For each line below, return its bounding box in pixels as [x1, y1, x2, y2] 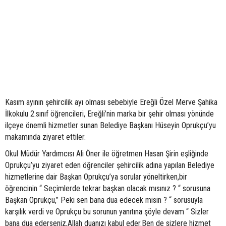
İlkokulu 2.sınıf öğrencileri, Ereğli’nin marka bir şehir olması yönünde [5, 109, 214, 119]
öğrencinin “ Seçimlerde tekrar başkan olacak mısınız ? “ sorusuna [5, 184, 210, 194]
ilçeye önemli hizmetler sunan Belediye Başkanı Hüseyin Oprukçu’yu [5, 121, 216, 131]
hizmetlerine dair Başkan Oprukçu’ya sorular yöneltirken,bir [5, 172, 187, 182]
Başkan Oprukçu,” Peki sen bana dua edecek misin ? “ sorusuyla [5, 195, 203, 205]
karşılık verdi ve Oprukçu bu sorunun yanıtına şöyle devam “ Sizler [5, 207, 209, 217]
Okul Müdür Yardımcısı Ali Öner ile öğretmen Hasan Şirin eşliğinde [5, 149, 208, 159]
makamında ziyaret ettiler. [5, 132, 86, 142]
